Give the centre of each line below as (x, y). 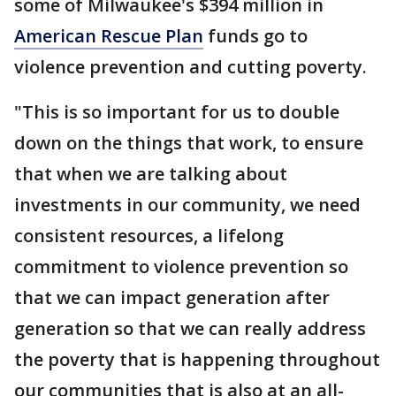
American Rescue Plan (109, 35)
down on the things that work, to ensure (189, 142)
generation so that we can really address (190, 328)
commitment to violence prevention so (181, 266)
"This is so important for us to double (177, 111)
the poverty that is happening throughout (197, 359)
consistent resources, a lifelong (149, 235)
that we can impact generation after (172, 297)
